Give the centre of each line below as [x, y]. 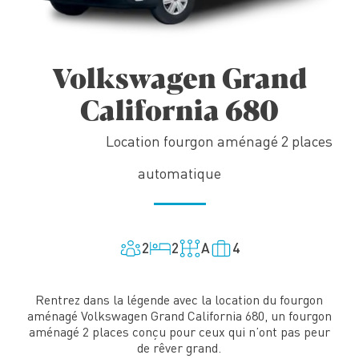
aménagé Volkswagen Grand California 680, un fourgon [179, 315]
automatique [179, 173]
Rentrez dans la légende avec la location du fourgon [179, 299]
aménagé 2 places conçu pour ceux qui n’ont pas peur [179, 331]
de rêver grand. [179, 347]
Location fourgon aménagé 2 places [220, 141]
